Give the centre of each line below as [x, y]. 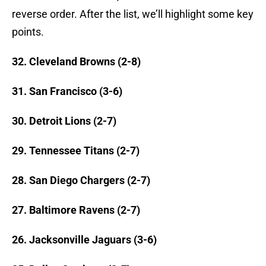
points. [28, 32]
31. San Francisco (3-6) [67, 91]
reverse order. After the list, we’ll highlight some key [133, 14]
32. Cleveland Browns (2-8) [76, 62]
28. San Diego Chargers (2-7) [81, 180]
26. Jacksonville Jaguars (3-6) [84, 240]
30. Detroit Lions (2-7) [64, 121]
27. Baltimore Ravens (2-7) [76, 210]
